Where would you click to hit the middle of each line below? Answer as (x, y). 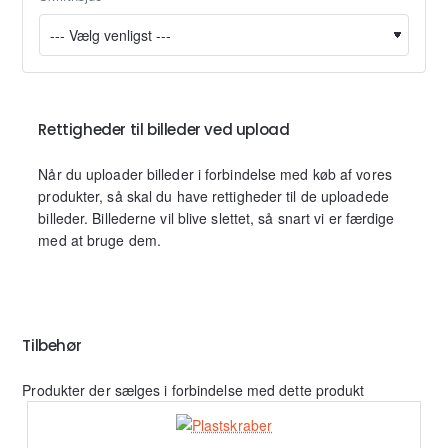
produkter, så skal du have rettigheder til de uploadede (213, 195)
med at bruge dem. (100, 239)
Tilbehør (52, 345)
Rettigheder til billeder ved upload (164, 129)
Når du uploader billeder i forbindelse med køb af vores (215, 173)
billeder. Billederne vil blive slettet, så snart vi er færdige (216, 217)
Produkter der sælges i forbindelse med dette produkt (193, 389)
